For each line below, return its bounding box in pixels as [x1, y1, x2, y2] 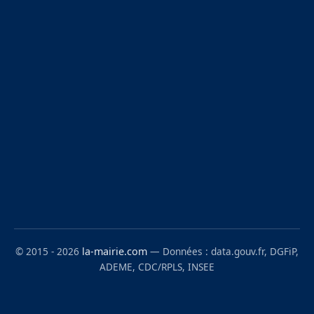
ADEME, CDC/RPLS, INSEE [100, 260, 214, 274]
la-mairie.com [82, 245, 147, 259]
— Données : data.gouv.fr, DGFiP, [147, 245, 299, 259]
